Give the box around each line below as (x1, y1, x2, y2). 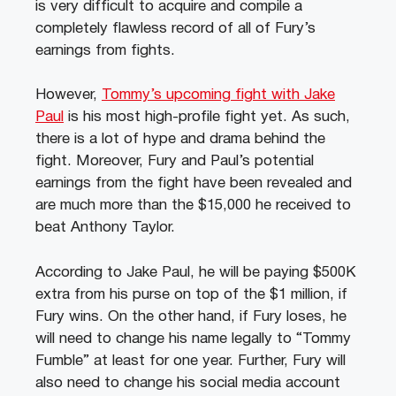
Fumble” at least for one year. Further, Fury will (35, 354, 346, 368)
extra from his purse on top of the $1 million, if (35, 287, 347, 301)
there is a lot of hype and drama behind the (35, 133, 325, 147)
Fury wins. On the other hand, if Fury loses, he (35, 309, 346, 324)
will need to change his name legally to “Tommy (35, 331, 351, 346)
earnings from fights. (35, 43, 179, 57)
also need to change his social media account (35, 376, 340, 390)
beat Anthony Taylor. (35, 221, 179, 235)
